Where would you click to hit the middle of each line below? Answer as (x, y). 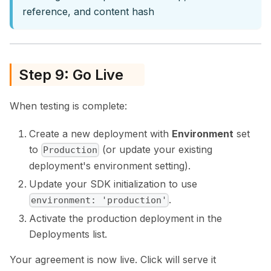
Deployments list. (68, 234)
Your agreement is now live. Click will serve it (113, 260)
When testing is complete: (68, 106)
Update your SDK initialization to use (113, 184)
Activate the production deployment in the (126, 219)
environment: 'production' (99, 201)
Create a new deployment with (100, 133)
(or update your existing (156, 149)
